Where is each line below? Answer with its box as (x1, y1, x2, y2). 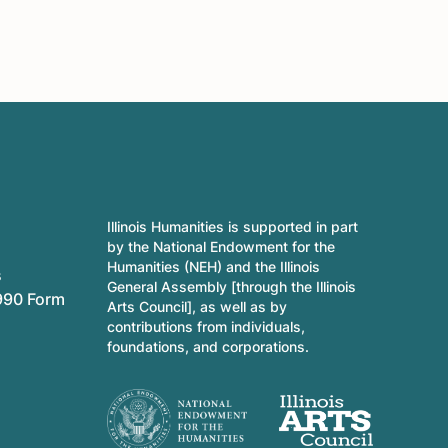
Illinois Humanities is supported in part (106, 217, 358, 235)
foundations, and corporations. (106, 337, 309, 355)
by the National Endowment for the (106, 237, 335, 255)
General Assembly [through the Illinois (106, 277, 356, 295)
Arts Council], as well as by (106, 297, 287, 315)
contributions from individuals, (106, 317, 305, 335)
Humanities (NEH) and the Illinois (106, 257, 320, 275)
